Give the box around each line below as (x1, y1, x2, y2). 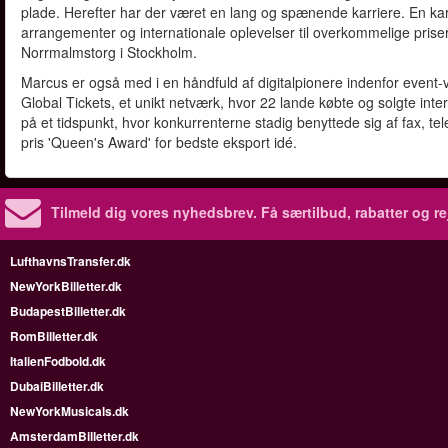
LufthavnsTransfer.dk (10, 252, 131, 270)
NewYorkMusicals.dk (10, 402, 129, 420)
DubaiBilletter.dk (10, 377, 104, 395)
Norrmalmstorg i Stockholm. (21, 42, 197, 62)
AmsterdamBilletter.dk (10, 427, 139, 445)
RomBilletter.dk (10, 327, 98, 345)
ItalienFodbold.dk (10, 352, 106, 370)
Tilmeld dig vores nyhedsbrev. (51, 202, 257, 222)
